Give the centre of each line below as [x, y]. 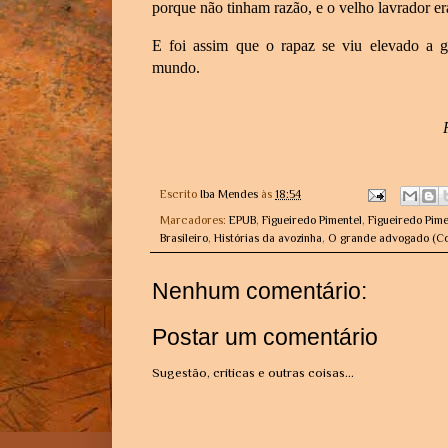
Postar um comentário [265, 337]
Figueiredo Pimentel [312, 219]
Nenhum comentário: [259, 290]
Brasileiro [184, 237]
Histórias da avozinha [268, 237]
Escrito [180, 194]
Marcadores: [194, 219]
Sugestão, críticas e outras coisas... [253, 373]
